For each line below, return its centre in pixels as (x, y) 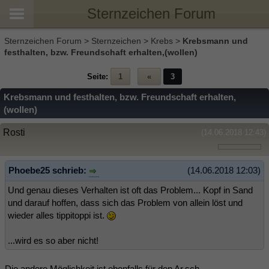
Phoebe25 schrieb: (49, 170)
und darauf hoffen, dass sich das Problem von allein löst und (125, 202)
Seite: (98, 77)
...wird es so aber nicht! (53, 240)
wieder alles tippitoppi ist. (57, 215)
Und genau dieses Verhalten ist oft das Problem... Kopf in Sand (130, 190)
